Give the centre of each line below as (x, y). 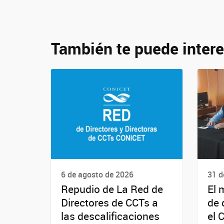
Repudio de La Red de (112, 189)
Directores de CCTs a (109, 203)
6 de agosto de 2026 (97, 174)
